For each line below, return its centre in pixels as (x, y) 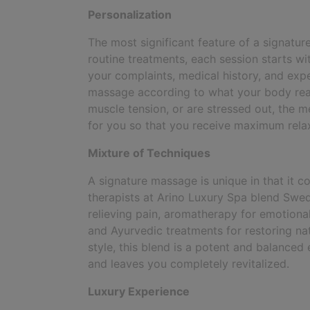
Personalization (130, 15)
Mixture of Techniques (149, 153)
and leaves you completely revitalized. (189, 264)
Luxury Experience (139, 292)
